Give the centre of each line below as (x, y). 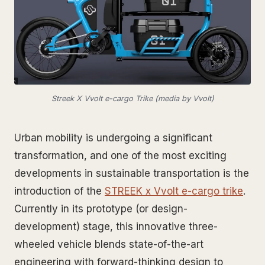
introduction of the (59, 191)
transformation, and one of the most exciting (120, 156)
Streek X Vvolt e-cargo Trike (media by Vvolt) (132, 99)
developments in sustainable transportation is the (132, 174)
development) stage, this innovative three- (116, 227)
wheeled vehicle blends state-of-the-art (109, 245)
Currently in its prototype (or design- (101, 209)
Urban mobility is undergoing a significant (113, 138)
